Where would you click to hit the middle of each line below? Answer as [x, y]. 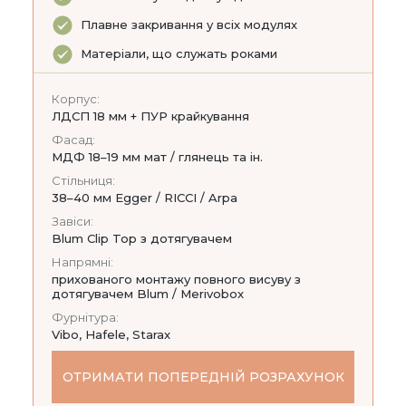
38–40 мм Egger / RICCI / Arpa [145, 197]
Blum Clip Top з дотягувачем [142, 238]
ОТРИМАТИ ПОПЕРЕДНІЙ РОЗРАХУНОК [203, 377]
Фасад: [73, 139]
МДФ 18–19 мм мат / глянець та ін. [157, 156]
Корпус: [76, 98]
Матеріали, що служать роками [179, 53]
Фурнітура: [85, 317]
